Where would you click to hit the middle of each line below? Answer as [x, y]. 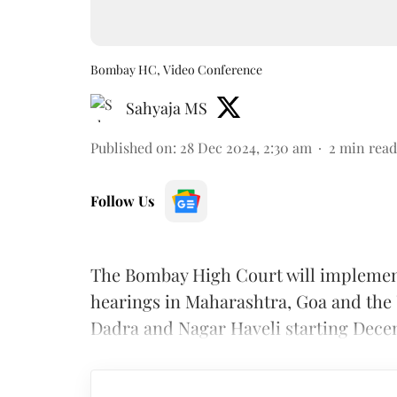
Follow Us [122, 201]
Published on [132, 148]
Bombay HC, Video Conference [176, 70]
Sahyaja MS [167, 108]
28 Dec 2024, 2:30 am [246, 148]
